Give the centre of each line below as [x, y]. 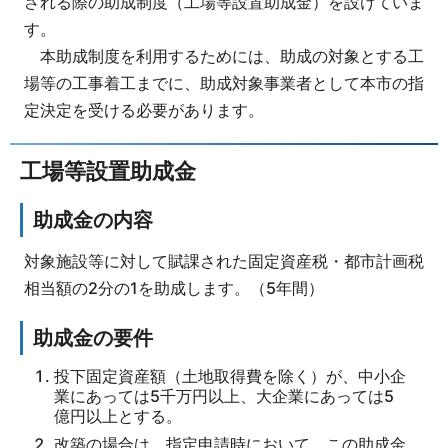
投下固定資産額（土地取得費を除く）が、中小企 [230, 376]
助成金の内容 [93, 219]
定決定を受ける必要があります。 [143, 109]
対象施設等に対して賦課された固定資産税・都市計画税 [223, 261]
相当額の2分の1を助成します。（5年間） [173, 288]
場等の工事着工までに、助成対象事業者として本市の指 [223, 82]
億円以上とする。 [118, 416]
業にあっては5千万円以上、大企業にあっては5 [224, 396]
